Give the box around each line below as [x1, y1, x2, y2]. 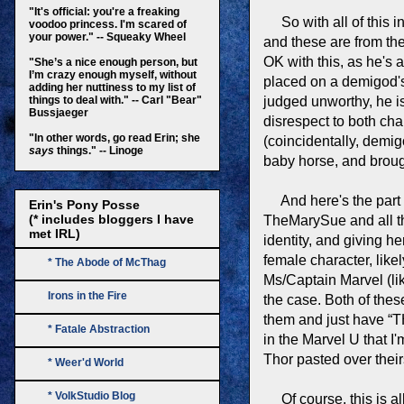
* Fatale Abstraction [48, 322, 150, 335]
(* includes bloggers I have [29, 211, 194, 226]
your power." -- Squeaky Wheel [29, 30, 186, 43]
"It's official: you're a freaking [29, 5, 179, 18]
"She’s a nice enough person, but [29, 55, 197, 69]
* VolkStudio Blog [48, 389, 135, 402]
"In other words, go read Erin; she [29, 131, 200, 144]
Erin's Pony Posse [29, 197, 140, 212]
